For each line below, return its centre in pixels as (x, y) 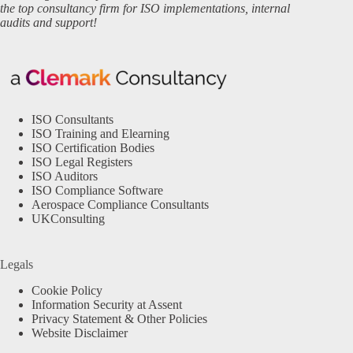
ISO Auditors (65, 176)
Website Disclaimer (80, 333)
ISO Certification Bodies (93, 148)
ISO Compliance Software (97, 191)
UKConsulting (68, 219)
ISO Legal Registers (82, 162)
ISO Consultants (72, 120)
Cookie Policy (67, 290)
